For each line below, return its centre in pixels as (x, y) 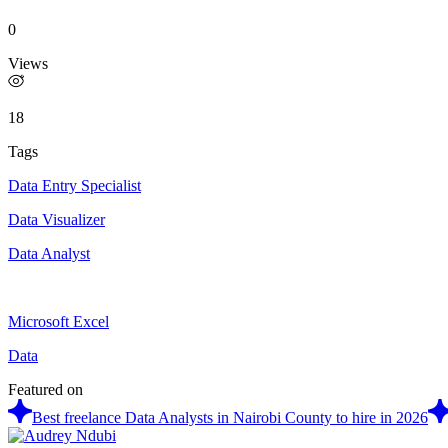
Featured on (45, 389)
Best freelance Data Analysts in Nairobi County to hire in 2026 (230, 417)
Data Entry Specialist (74, 185)
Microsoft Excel (58, 321)
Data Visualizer (56, 219)
